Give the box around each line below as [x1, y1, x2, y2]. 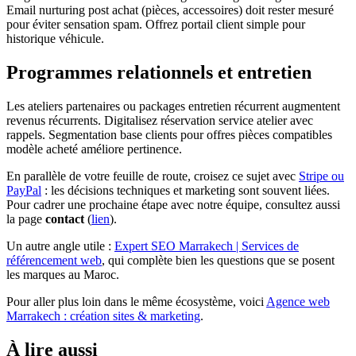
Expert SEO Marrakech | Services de [114, 238, 299, 253]
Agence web [266, 294, 330, 308]
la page [6, 211, 45, 226]
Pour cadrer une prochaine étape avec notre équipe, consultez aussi [6, 197, 340, 211]
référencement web [6, 253, 102, 267]
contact [45, 211, 84, 226]
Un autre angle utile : [6, 238, 114, 253]
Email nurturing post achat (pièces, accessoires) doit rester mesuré [6, 2, 334, 17]
